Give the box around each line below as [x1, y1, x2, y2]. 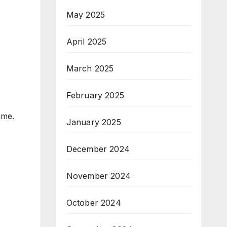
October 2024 [66, 198, 121, 208]
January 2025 [66, 117, 121, 128]
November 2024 [66, 171, 131, 181]
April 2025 [66, 36, 107, 47]
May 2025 [66, 10, 105, 20]
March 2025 [66, 63, 114, 74]
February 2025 [66, 90, 125, 101]
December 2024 [66, 144, 130, 155]
